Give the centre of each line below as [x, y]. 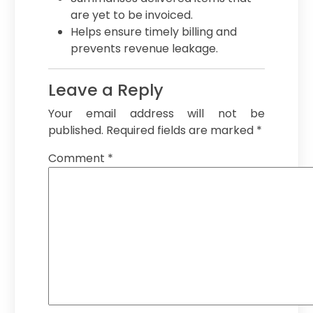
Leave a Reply [106, 90]
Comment [78, 158]
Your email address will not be [156, 114]
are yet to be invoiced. [132, 15]
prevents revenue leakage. [144, 49]
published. [76, 130]
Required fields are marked [181, 130]
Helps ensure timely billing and [154, 32]
